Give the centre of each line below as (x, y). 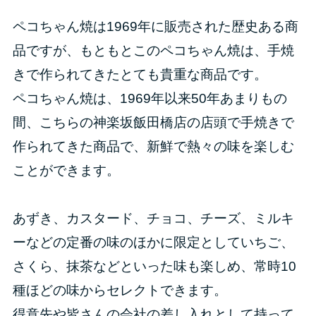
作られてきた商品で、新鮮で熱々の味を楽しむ (153, 147)
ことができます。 (66, 171)
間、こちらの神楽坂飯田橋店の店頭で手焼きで (153, 123)
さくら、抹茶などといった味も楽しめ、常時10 (154, 267)
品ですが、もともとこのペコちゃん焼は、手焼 (153, 51)
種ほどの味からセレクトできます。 (120, 291)
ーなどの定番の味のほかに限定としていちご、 (153, 243)
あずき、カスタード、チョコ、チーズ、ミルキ (153, 219)
